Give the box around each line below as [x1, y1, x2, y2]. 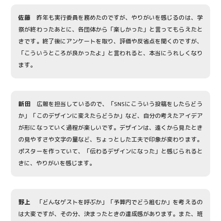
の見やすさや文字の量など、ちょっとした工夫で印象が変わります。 [18, 135, 203, 144]
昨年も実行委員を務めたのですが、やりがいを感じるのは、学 [30, 13, 203, 22]
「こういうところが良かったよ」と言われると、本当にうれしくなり [18, 49, 203, 57]
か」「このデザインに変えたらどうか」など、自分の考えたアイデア [18, 111, 203, 120]
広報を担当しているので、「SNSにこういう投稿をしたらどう [30, 100, 203, 108]
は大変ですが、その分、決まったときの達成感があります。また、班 [18, 210, 203, 218]
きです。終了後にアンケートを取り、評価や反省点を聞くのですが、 [18, 37, 203, 45]
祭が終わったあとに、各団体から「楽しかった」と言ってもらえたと [18, 25, 203, 34]
